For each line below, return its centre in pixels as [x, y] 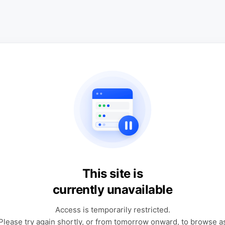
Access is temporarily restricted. [113, 210]
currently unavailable [113, 190]
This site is [113, 174]
